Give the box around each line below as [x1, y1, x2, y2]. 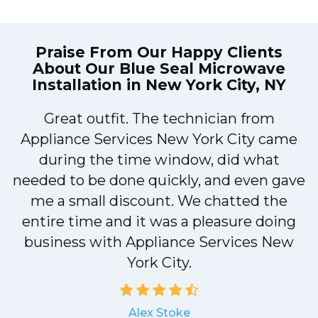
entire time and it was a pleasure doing [22, 212, 296, 230]
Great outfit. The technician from [43, 109, 275, 127]
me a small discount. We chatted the [31, 192, 287, 209]
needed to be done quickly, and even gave [13, 171, 305, 189]
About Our [33, 59, 115, 77]
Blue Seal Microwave [115, 59, 285, 77]
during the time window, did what [38, 150, 280, 168]
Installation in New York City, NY [32, 75, 286, 94]
